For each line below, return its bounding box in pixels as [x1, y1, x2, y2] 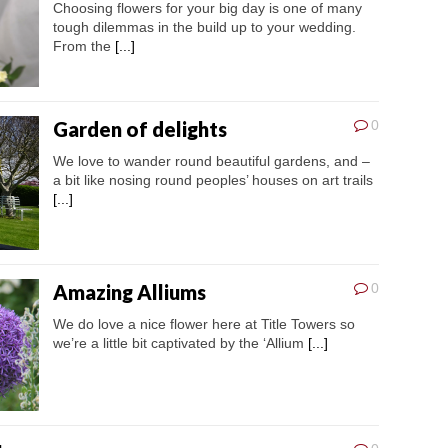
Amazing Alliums [53, 279, 206, 304]
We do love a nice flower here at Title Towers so [53, 315, 355, 332]
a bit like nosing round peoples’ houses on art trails [53, 172, 373, 189]
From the [53, 38, 115, 55]
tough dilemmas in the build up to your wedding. [53, 19, 356, 36]
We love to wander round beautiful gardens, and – [53, 153, 370, 170]
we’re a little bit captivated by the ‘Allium [53, 334, 308, 351]
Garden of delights [53, 117, 227, 142]
